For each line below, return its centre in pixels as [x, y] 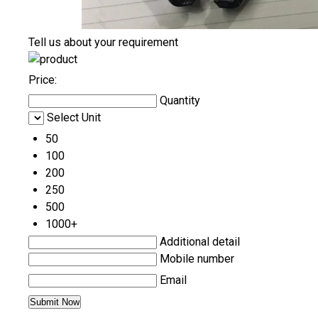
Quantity [180, 100]
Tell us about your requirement [103, 42]
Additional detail [200, 241]
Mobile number [197, 258]
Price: [43, 79]
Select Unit [74, 117]
